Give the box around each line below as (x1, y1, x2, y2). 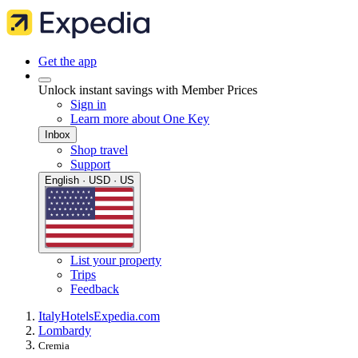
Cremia (38, 340, 70, 352)
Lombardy (38, 324, 91, 338)
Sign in (70, 97, 106, 111)
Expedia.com (93, 309, 160, 324)
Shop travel (70, 143, 128, 157)
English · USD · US (45, 174, 134, 186)
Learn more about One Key (70, 112, 209, 125)
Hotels (61, 309, 93, 324)
